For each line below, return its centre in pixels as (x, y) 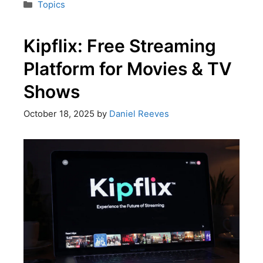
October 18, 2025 (59, 114)
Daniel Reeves (139, 114)
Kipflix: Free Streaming (119, 45)
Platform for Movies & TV (127, 68)
